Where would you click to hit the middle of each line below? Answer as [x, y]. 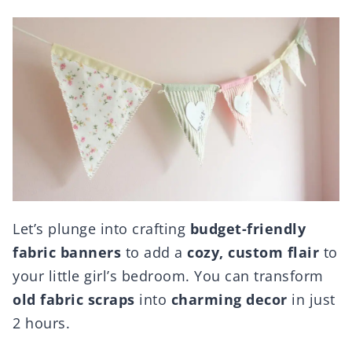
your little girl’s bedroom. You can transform [168, 276]
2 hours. [41, 323]
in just [311, 300]
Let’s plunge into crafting [101, 229]
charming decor [229, 300]
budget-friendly [247, 229]
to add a [154, 253]
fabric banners [67, 253]
